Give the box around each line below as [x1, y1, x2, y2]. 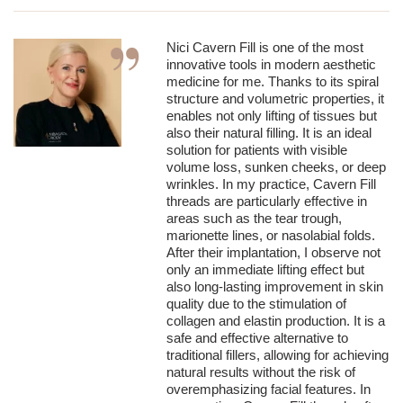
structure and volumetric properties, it [166, 91, 384, 107]
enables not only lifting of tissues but [166, 108, 377, 124]
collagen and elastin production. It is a [166, 313, 385, 329]
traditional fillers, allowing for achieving [166, 347, 389, 363]
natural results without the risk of [166, 364, 355, 381]
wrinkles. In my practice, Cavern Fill [166, 176, 376, 193]
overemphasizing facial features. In [166, 381, 371, 398]
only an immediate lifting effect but [166, 262, 364, 278]
